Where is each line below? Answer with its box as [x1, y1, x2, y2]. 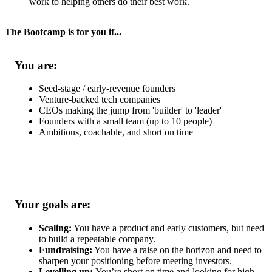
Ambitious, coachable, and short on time [39, 127, 193, 138]
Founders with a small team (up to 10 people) [39, 116, 212, 127]
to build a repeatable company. [39, 233, 155, 244]
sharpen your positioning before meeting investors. [39, 255, 232, 266]
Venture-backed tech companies [39, 94, 160, 105]
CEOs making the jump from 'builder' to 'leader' [39, 105, 222, 116]
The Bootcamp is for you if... [5, 26, 121, 37]
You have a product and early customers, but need [72, 222, 264, 233]
